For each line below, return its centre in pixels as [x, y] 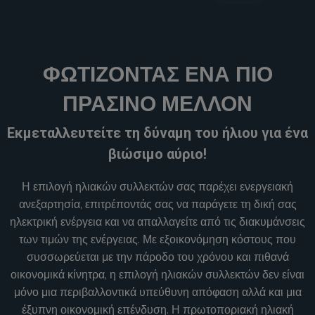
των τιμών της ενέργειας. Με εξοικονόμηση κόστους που [157, 239]
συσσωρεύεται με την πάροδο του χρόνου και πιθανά [157, 257]
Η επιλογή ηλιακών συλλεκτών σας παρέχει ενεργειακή [157, 187]
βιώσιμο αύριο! [157, 154]
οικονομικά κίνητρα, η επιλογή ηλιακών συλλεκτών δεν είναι [157, 275]
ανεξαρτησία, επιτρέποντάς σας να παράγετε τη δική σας [157, 204]
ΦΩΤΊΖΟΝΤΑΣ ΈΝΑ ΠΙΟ [157, 75]
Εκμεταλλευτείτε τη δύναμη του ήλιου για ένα [157, 133]
